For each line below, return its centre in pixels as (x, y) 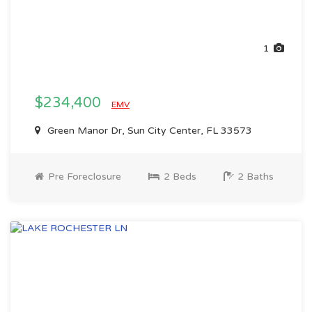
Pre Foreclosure (83, 177)
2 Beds (179, 177)
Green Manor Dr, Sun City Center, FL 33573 (148, 131)
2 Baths (254, 177)
